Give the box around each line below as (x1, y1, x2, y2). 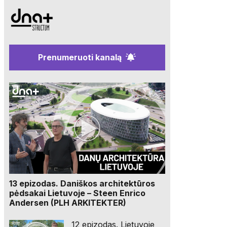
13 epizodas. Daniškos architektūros (9, 178, 155, 188)
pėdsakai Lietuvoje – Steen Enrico (9, 187, 145, 198)
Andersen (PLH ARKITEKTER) (9, 197, 126, 208)
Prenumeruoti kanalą (38, 52, 122, 62)
